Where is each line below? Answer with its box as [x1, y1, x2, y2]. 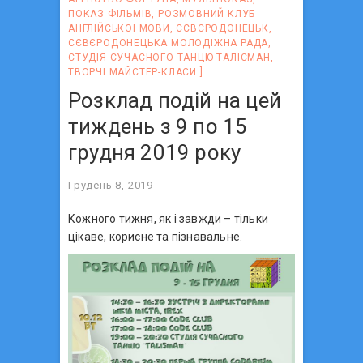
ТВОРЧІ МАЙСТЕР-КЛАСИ [68, 66, 197, 78]
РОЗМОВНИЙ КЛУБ [158, 7, 256, 19]
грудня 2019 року [68, 139, 241, 164]
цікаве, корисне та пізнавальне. [68, 229, 243, 243]
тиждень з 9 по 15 [68, 113, 248, 139]
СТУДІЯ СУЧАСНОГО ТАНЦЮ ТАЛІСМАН [68, 51, 271, 63]
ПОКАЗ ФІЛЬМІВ [68, 7, 152, 19]
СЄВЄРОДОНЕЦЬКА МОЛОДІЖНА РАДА [68, 36, 269, 49]
